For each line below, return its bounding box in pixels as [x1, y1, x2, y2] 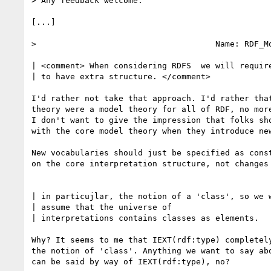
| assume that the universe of [31, 202, 172, 212]
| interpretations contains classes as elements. [31, 213, 264, 223]
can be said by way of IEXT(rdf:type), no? [31, 256, 230, 266]
